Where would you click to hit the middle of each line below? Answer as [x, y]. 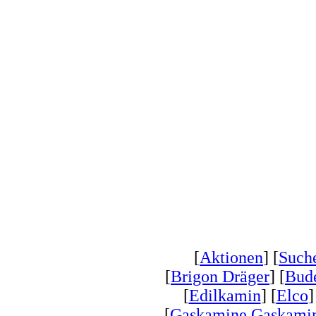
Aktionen [231, 257]
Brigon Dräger [220, 276]
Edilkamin [225, 296]
